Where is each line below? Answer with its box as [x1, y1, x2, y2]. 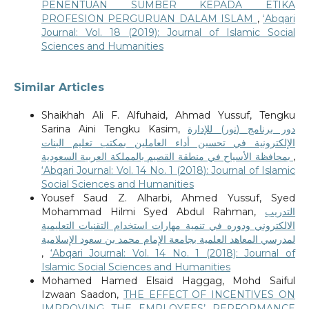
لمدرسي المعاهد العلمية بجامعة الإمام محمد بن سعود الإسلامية [41, 233, 296, 246]
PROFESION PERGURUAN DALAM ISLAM [41, 12, 257, 26]
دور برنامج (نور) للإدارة [188, 123, 296, 136]
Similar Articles [13, 81, 104, 94]
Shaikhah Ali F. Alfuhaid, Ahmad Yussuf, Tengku [41, 109, 296, 122]
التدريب [265, 206, 296, 219]
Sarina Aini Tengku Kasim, [41, 123, 188, 136]
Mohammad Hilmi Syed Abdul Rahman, [41, 206, 266, 219]
